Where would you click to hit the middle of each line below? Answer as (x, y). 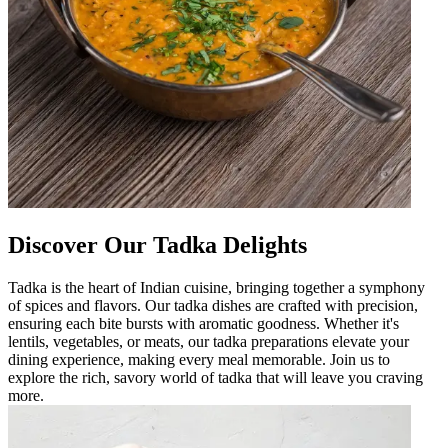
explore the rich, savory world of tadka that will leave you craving (215, 377)
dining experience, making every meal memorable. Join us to (199, 359)
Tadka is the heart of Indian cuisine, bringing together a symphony (216, 287)
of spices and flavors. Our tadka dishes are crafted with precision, (213, 305)
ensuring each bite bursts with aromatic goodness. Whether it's (203, 323)
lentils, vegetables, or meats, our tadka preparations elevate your (208, 341)
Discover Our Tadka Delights (157, 244)
